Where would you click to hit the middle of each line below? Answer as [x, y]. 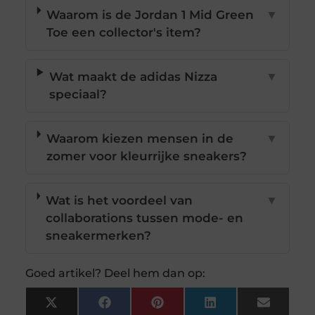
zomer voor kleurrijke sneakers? [146, 156]
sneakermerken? [98, 236]
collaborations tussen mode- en [144, 218]
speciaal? [78, 95]
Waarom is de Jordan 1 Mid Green [150, 15]
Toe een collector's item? [124, 33]
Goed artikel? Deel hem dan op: [115, 274]
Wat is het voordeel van [119, 201]
